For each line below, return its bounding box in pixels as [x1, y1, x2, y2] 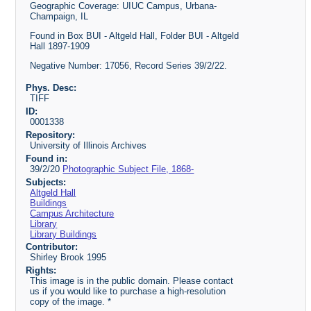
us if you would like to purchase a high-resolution [30, 286, 226, 297]
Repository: [25, 129, 75, 140]
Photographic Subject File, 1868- [62, 163, 194, 174]
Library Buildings [30, 228, 97, 239]
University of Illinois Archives [30, 140, 147, 151]
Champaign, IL [30, 11, 89, 22]
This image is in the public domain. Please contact [30, 276, 234, 287]
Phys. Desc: [25, 83, 76, 94]
